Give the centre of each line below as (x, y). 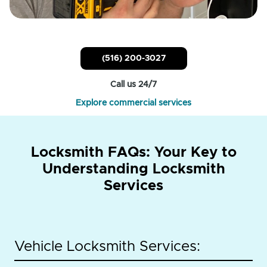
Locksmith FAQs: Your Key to (133, 153)
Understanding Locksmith (133, 170)
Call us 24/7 (133, 85)
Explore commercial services (133, 103)
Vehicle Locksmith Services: (107, 247)
